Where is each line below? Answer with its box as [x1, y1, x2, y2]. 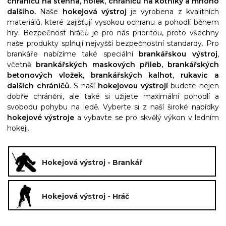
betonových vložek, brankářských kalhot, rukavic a [7, 71, 219, 80]
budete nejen [167, 81, 219, 90]
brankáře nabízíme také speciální [7, 49, 139, 59]
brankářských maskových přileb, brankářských [36, 60, 219, 69]
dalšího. [7, 7, 36, 16]
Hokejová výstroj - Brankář [42, 158, 142, 167]
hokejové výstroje [7, 113, 75, 122]
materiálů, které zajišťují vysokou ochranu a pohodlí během [7, 18, 219, 27]
